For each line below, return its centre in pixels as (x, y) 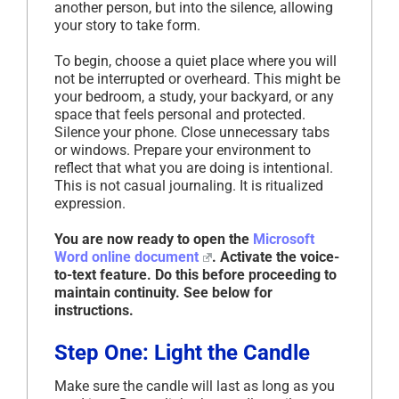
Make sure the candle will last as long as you (195, 386)
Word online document (126, 256)
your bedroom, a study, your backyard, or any (194, 96)
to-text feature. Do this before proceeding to (195, 274)
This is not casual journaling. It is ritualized (189, 185)
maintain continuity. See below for (163, 292)
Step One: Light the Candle (182, 352)
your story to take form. (127, 25)
